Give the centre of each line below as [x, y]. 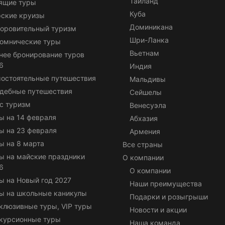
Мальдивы [148, 79]
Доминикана [151, 27]
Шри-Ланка [149, 40]
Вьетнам [144, 53]
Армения [145, 131]
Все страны [143, 144]
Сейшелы [146, 92]
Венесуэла [148, 105]
